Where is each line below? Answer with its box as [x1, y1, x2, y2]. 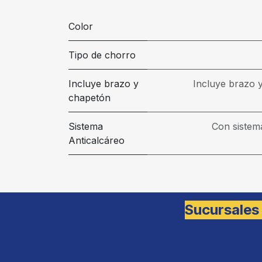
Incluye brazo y [68, 78, 139, 89]
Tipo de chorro [68, 49, 136, 61]
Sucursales [185, 201, 259, 218]
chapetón [68, 92, 111, 104]
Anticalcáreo [68, 135, 125, 146]
